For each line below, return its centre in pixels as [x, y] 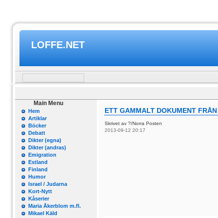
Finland [38, 169]
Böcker [37, 126]
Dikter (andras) [47, 147]
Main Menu [48, 103]
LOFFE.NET [58, 45]
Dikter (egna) [45, 140]
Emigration [42, 155]
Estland [38, 162]
